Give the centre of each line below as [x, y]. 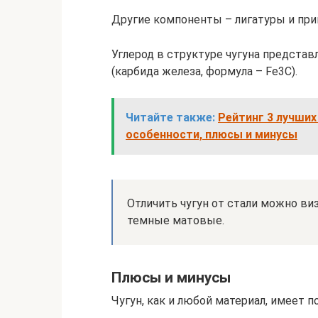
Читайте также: [170, 117]
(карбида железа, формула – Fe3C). [204, 71]
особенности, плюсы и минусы [212, 135]
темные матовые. [176, 220]
